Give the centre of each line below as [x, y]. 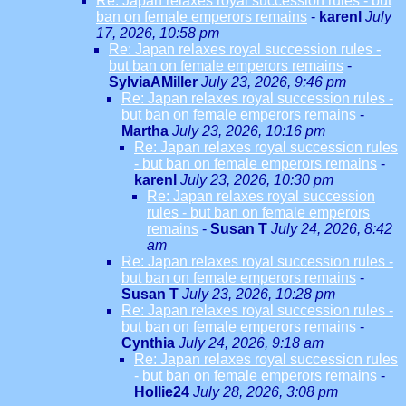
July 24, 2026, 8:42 [332, 229]
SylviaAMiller [153, 82]
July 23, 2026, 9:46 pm [274, 82]
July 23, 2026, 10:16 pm [249, 131]
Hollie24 [162, 392]
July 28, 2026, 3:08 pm [266, 392]
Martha [145, 131]
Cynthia [148, 343]
